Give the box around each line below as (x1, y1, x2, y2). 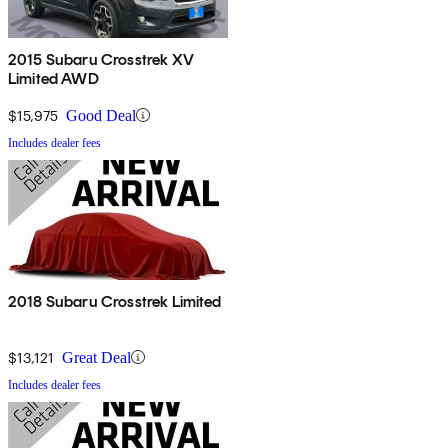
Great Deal (62, 348, 131, 366)
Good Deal (66, 106, 136, 124)
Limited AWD (8, 68, 99, 88)
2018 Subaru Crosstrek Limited (8, 291, 222, 311)
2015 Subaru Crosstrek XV (8, 49, 194, 69)
